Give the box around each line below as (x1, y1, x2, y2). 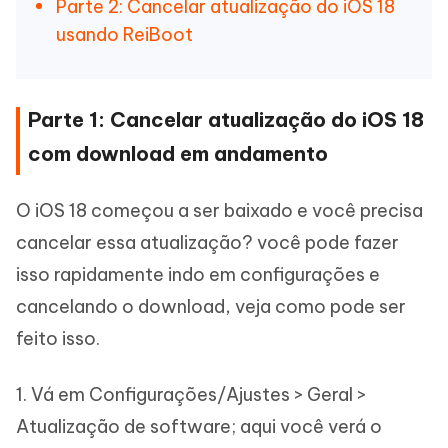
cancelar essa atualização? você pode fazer (16, 231, 399, 254)
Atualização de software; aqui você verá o (16, 415, 382, 438)
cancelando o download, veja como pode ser (16, 295, 406, 318)
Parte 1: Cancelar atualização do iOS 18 (28, 107, 424, 132)
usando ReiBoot (56, 23, 193, 46)
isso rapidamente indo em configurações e (16, 263, 380, 286)
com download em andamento (28, 141, 328, 166)
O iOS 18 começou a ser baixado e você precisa (16, 199, 423, 222)
